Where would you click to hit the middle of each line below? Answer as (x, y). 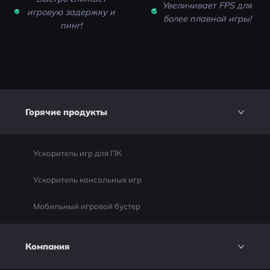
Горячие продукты (66, 112)
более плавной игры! (207, 18)
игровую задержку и (71, 12)
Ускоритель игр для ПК (77, 153)
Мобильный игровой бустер (86, 206)
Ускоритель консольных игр (87, 180)
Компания (47, 246)
